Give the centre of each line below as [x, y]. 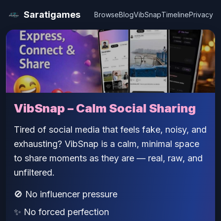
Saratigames [52, 15]
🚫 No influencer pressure [66, 194]
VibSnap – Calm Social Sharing [105, 108]
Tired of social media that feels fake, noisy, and [110, 129]
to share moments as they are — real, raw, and [108, 158]
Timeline [175, 15]
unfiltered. [34, 172]
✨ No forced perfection [61, 212]
